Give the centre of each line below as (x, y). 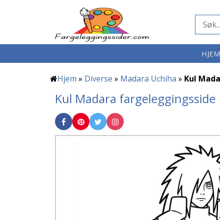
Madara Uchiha (148, 79)
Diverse (98, 79)
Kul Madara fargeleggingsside (135, 98)
